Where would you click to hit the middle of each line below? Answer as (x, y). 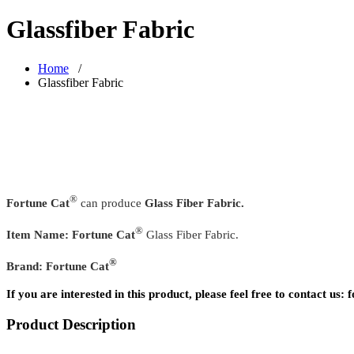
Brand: (26, 266)
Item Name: (38, 234)
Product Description (71, 325)
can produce (111, 203)
